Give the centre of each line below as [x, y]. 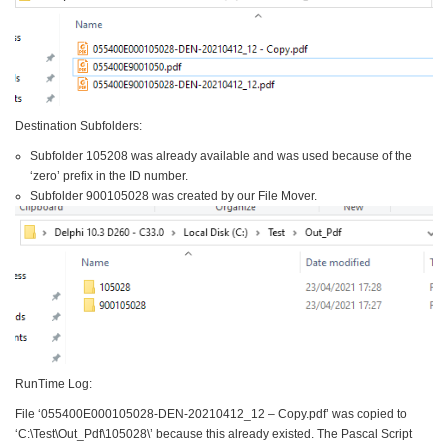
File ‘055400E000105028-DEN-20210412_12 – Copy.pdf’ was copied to [211, 414]
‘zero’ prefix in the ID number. [109, 176]
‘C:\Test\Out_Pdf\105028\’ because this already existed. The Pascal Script [213, 434]
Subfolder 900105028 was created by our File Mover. [173, 196]
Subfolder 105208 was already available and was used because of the [221, 156]
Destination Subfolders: [78, 126]
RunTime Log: [53, 384]
